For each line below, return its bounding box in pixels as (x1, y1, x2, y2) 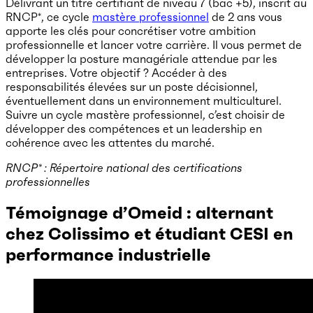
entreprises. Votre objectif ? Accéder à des (6, 65, 227, 80)
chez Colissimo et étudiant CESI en (6, 223, 293, 245)
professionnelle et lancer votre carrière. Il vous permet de (6, 37, 302, 52)
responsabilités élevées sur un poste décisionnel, (6, 79, 258, 94)
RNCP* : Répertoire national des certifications (6, 160, 242, 175)
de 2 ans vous (209, 9, 282, 24)
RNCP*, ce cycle (6, 9, 92, 24)
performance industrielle (6, 244, 211, 265)
